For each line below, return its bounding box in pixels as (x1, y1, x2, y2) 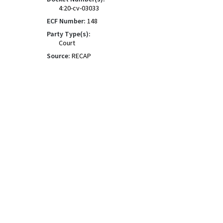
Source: (47, 51, 70, 60)
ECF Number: (47, 16, 86, 25)
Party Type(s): (47, 29, 91, 38)
